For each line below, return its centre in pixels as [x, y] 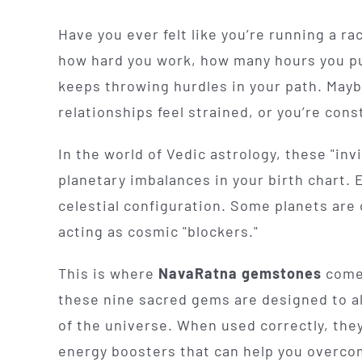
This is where [108, 273]
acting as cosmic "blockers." [158, 231]
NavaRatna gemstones [240, 273]
